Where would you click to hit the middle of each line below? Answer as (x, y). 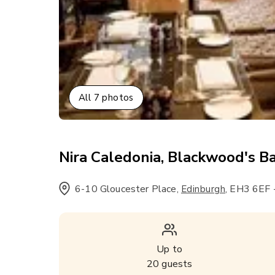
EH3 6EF (250, 189)
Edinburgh (203, 189)
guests (176, 264)
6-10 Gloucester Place (126, 189)
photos (117, 98)
